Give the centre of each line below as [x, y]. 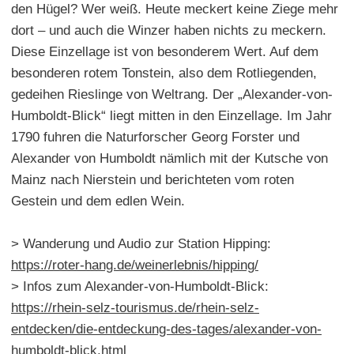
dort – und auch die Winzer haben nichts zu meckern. [169, 30]
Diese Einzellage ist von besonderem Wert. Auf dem [165, 51]
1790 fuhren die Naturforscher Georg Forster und [155, 137]
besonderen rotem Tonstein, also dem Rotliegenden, [164, 73]
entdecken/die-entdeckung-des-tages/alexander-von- [166, 329]
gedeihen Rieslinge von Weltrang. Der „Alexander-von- [172, 94]
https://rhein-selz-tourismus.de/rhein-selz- [135, 307]
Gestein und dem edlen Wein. [98, 201]
